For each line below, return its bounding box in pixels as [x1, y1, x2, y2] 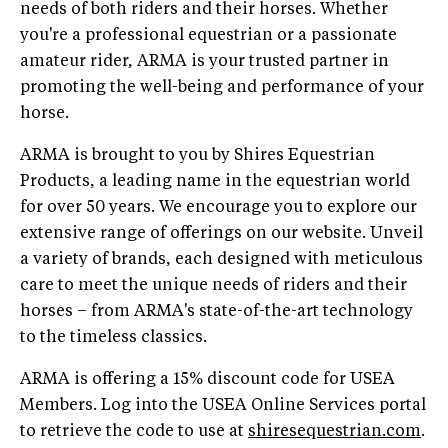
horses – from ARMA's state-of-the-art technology [20, 303, 413, 320]
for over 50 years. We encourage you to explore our [20, 199, 417, 216]
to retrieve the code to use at [20, 423, 248, 440]
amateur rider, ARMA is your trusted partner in [20, 53, 389, 70]
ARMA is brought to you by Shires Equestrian [20, 147, 375, 164]
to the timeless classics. [20, 329, 207, 346]
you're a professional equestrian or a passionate [20, 27, 397, 44]
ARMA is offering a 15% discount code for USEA [20, 371, 395, 388]
